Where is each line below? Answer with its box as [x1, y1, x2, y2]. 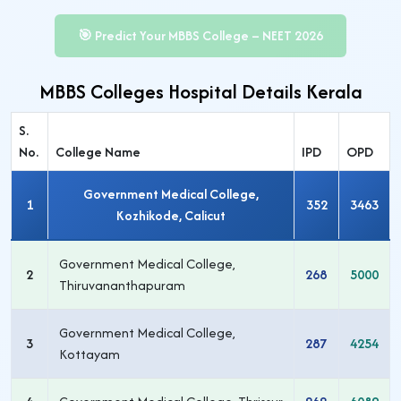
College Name [55, 142, 141, 161]
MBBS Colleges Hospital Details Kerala [38, 78, 363, 106]
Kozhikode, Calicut [116, 206, 226, 225]
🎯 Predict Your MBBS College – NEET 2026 [78, 26, 323, 45]
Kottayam [59, 345, 120, 363]
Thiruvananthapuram [59, 276, 185, 294]
